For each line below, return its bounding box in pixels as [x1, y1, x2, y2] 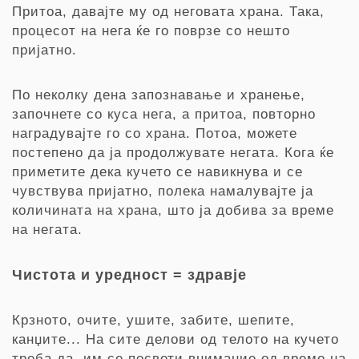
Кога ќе [284, 145, 334, 160]
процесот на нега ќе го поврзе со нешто [12, 23, 290, 38]
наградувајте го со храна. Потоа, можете [12, 126, 297, 141]
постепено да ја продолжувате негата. [12, 145, 284, 160]
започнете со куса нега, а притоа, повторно [12, 107, 316, 122]
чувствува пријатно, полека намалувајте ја [12, 184, 313, 199]
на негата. [12, 222, 83, 237]
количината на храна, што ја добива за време [12, 203, 334, 218]
